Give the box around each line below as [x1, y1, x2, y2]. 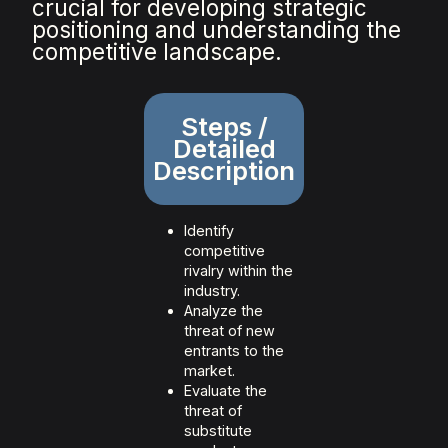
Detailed [172, 133, 276, 165]
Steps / [180, 111, 268, 143]
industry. [184, 282, 240, 300]
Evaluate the [184, 382, 267, 400]
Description [153, 155, 295, 187]
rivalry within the [184, 262, 293, 280]
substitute [184, 422, 252, 440]
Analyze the [184, 302, 263, 320]
